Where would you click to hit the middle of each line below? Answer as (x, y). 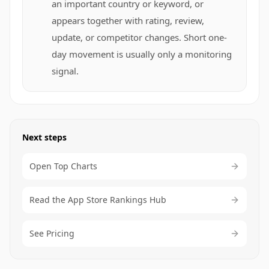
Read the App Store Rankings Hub (98, 200)
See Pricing (52, 233)
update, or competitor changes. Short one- (139, 37)
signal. (65, 71)
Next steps (44, 137)
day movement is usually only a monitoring (142, 54)
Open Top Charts (63, 166)
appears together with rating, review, (128, 20)
